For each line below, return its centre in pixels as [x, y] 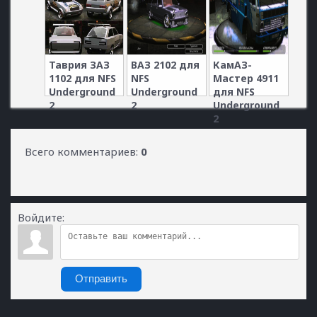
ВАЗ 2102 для [165, 64]
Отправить [101, 279]
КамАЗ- [233, 64]
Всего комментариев [80, 151]
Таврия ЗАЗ [79, 64]
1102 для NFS [82, 78]
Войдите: [41, 217]
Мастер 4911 [246, 78]
